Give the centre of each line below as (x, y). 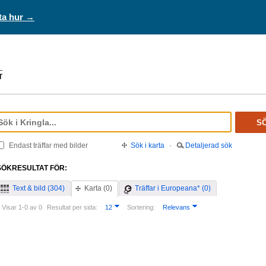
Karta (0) (98, 188)
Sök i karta (148, 145)
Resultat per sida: (72, 207)
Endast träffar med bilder (48, 145)
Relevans (176, 207)
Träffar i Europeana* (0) (173, 188)
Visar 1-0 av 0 (22, 207)
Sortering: (141, 207)
